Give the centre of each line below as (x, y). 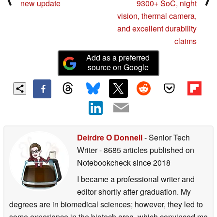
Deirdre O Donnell (110, 137)
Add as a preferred (118, 58)
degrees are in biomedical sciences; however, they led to (106, 204)
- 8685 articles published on (147, 150)
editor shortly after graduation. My (134, 191)
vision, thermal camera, (157, 16)
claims (186, 41)
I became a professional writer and (136, 179)
